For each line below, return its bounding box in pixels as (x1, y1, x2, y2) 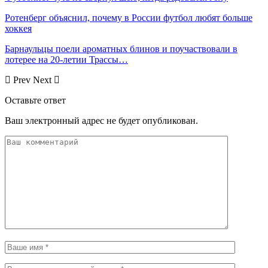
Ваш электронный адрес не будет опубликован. (5, 115, 198, 126)
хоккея (5, 23, 32, 33)
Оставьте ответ (5, 95, 66, 105)
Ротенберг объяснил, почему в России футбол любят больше (5, 12, 252, 23)
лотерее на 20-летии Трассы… (5, 54, 128, 65)
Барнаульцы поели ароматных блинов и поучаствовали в (5, 43, 237, 54)
